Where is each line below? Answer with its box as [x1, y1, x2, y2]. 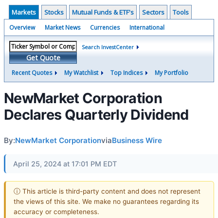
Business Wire [112, 136, 162, 145]
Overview [9, 23, 35, 32]
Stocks [44, 8, 64, 17]
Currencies [90, 23, 120, 32]
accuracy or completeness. [14, 207, 99, 216]
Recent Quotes [12, 69, 52, 77]
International [129, 23, 164, 32]
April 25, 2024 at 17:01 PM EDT [13, 160, 117, 168]
